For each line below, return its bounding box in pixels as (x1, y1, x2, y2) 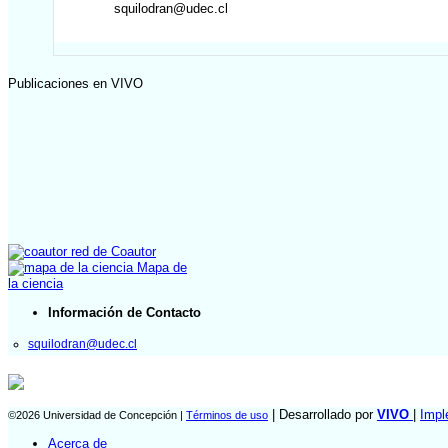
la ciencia (8, 276, 63, 292)
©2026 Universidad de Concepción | (8, 409, 186, 422)
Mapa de (133, 260, 187, 276)
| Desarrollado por (268, 407, 377, 423)
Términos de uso (186, 409, 268, 422)
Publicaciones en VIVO (8, 76, 143, 92)
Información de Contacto (48, 304, 201, 320)
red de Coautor (67, 244, 156, 260)
